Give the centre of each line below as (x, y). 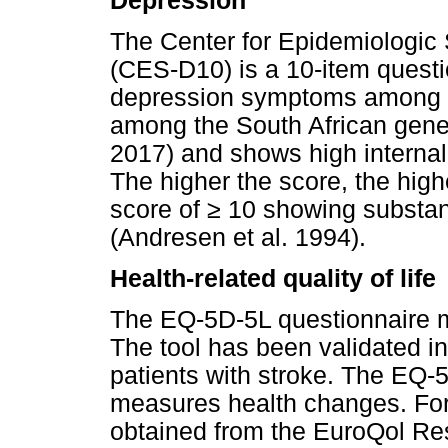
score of (158, 210)
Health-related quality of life (273, 279)
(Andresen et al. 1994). (238, 238)
